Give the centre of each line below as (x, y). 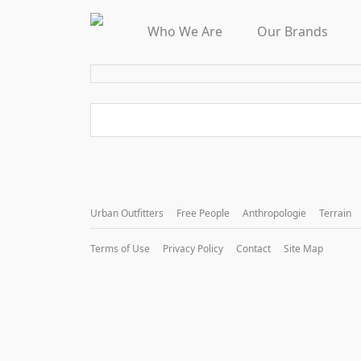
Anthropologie (274, 213)
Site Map (303, 248)
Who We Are (185, 31)
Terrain (335, 213)
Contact (253, 248)
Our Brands (293, 31)
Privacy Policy (193, 248)
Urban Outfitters (127, 213)
